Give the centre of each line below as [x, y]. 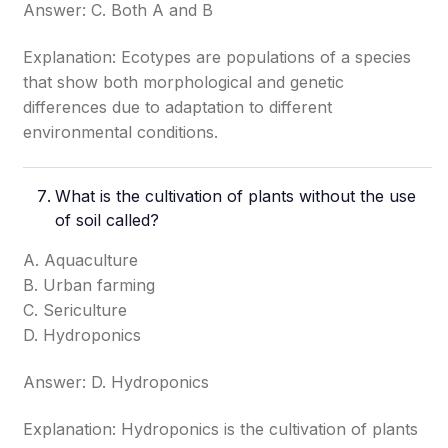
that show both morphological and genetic [184, 82]
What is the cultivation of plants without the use [236, 196]
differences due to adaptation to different [178, 107]
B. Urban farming [89, 285]
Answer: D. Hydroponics [116, 382]
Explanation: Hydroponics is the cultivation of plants [221, 429]
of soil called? [107, 220]
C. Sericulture [75, 310]
